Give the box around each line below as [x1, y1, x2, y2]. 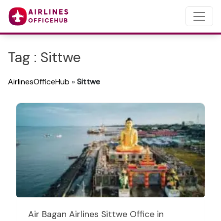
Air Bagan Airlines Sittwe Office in [28, 209, 164, 220]
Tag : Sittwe [8, 48, 81, 67]
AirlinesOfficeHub [8, 76, 70, 87]
